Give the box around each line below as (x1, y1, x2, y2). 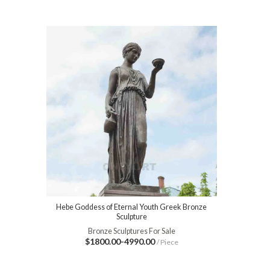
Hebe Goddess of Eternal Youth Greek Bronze (56, 202, 207, 212)
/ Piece (156, 237, 178, 246)
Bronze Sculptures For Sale (87, 226, 175, 236)
